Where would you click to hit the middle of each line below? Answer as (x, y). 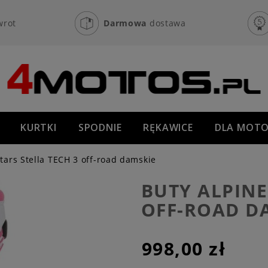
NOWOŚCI (107, 160)
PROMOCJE (179, 160)
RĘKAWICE (168, 127)
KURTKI (39, 127)
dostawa (167, 23)
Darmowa (127, 23)
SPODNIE (100, 127)
